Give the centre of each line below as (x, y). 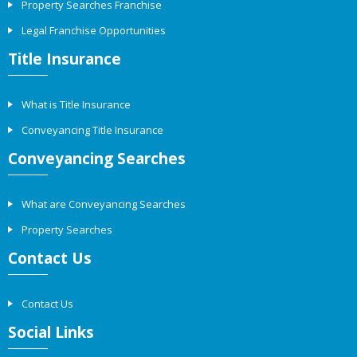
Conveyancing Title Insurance (92, 130)
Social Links (51, 333)
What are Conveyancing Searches (104, 204)
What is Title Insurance (76, 105)
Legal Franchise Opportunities (94, 31)
